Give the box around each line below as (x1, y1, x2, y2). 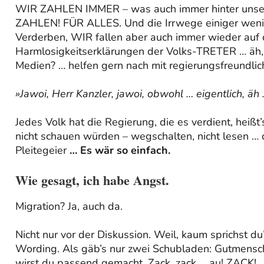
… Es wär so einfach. (70, 143, 170, 158)
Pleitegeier (15, 143, 70, 158)
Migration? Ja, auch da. (15, 199, 123, 213)
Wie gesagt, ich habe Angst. (15, 170, 169, 190)
